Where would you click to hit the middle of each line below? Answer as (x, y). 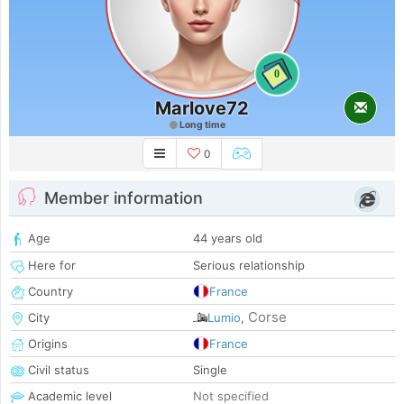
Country (49, 292)
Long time (201, 125)
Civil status (57, 370)
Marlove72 (202, 108)
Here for (50, 266)
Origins (46, 344)
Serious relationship (249, 266)
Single (210, 370)
